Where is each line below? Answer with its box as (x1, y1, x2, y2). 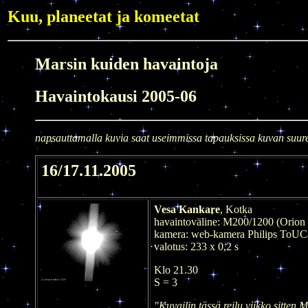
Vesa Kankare (154, 203, 220, 215)
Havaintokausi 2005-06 (35, 87, 197, 105)
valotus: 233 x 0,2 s (154, 240, 239, 252)
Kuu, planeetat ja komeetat (8, 8, 199, 25)
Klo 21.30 (154, 263, 198, 276)
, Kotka (220, 203, 252, 215)
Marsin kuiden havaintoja (35, 54, 218, 73)
